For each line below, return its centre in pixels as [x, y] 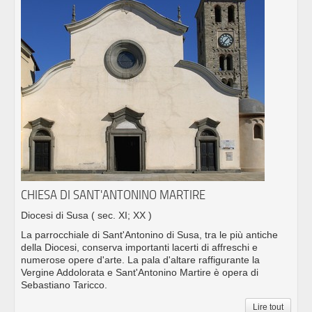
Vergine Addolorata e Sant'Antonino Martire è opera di [140, 273]
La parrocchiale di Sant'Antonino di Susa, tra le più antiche [149, 235]
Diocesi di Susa [56, 216]
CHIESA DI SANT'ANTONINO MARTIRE [113, 195]
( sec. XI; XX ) [122, 216]
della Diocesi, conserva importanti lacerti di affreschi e [139, 248]
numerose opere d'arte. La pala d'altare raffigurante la [140, 260]
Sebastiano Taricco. [64, 285]
